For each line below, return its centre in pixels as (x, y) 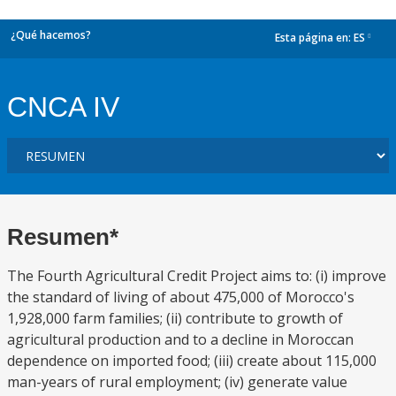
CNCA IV (63, 107)
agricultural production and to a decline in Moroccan (180, 339)
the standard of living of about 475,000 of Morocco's (181, 297)
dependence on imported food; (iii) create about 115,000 (192, 361)
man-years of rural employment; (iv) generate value (177, 382)
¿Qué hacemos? (51, 35)
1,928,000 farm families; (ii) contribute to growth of (175, 318)
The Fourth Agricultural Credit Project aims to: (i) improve (197, 276)
